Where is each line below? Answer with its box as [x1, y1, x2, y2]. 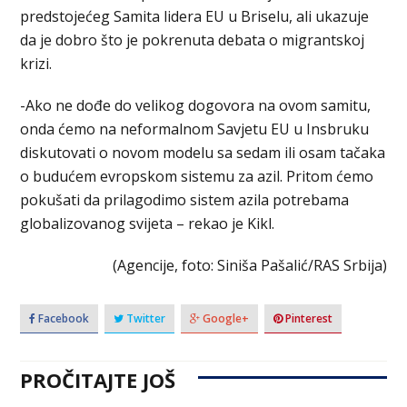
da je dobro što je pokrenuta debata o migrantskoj [20, 29, 365, 50]
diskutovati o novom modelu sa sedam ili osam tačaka [20, 142, 386, 163]
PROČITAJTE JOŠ [20, 365, 176, 393]
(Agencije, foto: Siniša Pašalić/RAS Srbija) [112, 254, 387, 275]
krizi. [20, 53, 53, 74]
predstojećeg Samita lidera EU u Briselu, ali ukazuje [20, 5, 370, 26]
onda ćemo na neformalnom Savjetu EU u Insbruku [20, 118, 370, 139]
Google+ [200, 310, 250, 326]
